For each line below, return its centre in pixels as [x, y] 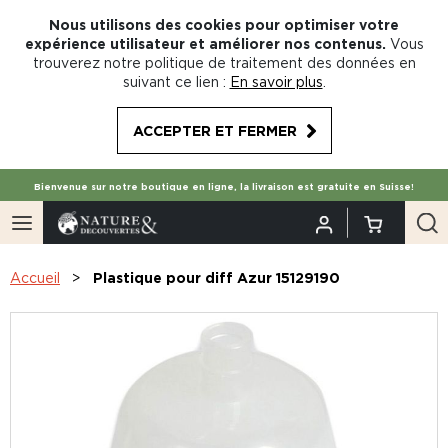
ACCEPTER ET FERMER [214, 130]
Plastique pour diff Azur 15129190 [216, 277]
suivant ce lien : [174, 81]
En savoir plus [276, 81]
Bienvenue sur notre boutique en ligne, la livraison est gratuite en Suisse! [224, 187]
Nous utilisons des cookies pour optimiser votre [224, 24]
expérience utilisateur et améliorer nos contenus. [205, 43]
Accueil [35, 277]
